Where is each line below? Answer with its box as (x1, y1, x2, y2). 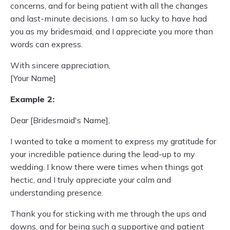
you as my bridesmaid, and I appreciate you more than (10, 26, 213, 36)
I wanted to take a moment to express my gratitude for (10, 136, 216, 146)
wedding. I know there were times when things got (10, 162, 203, 172)
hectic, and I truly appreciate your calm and (10, 175, 171, 185)
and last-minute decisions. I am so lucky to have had (10, 13, 207, 24)
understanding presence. (10, 187, 103, 198)
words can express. (10, 39, 83, 49)
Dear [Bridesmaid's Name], (10, 115, 110, 125)
